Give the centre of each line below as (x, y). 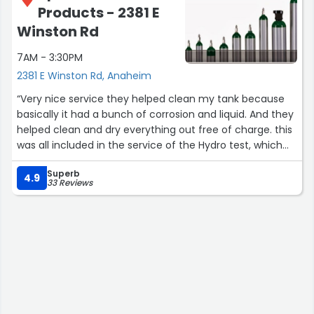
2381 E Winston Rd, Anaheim (84, 75)
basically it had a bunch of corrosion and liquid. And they (155, 114)
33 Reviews (70, 182)
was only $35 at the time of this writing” (113, 160)
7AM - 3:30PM (50, 57)
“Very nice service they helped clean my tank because (151, 98)
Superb (63, 173)
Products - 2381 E (98, 12)
